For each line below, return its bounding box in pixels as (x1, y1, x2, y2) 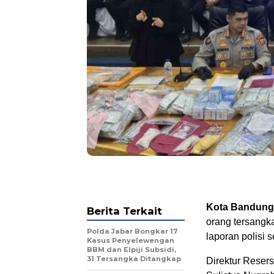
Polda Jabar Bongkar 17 (87, 227, 178, 236)
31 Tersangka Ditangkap (87, 254, 181, 264)
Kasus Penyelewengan (87, 236, 174, 245)
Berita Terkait (87, 205, 162, 218)
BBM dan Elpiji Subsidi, (87, 245, 176, 254)
